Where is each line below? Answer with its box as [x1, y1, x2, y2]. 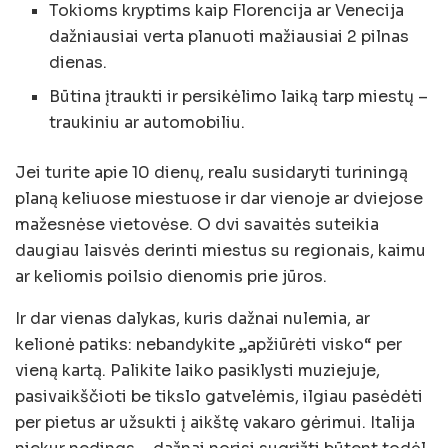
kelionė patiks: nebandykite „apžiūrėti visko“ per [15, 333, 402, 355]
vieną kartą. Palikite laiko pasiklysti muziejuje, [15, 359, 380, 381]
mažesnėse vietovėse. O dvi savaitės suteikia [15, 213, 379, 235]
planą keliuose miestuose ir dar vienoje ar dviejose [15, 187, 423, 209]
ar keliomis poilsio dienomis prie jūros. [15, 265, 327, 287]
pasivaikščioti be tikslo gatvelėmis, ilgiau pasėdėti [15, 385, 423, 407]
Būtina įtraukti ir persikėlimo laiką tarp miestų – [49, 85, 429, 107]
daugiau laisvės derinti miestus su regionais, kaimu [15, 239, 426, 261]
